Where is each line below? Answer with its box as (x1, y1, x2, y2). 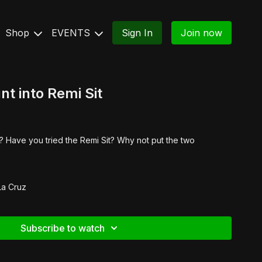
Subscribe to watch (20, 222, 105, 234)
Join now (181, 27, 222, 39)
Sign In (122, 27, 153, 39)
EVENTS (51, 27, 93, 39)
